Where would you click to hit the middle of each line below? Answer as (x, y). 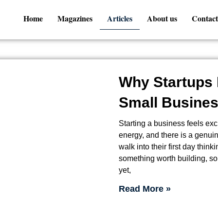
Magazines (75, 18)
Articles (120, 18)
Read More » (145, 189)
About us (162, 18)
